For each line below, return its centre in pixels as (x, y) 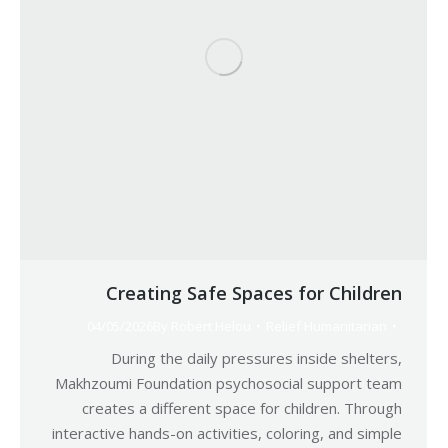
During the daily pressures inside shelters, (256, 358)
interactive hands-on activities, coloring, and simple (227, 433)
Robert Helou (211, 326)
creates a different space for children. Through (242, 408)
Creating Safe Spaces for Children (254, 293)
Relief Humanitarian (326, 326)
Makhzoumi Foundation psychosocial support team (228, 383)
